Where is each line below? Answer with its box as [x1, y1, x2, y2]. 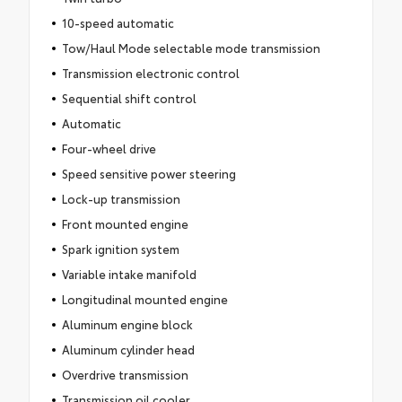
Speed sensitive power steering [61, 164, 236, 181]
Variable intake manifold [61, 265, 197, 282]
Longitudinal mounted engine [61, 290, 228, 307]
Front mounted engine [61, 214, 188, 232]
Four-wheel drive [61, 139, 156, 156]
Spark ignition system [61, 240, 179, 257]
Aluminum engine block [61, 315, 193, 332]
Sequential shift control [61, 89, 197, 106]
